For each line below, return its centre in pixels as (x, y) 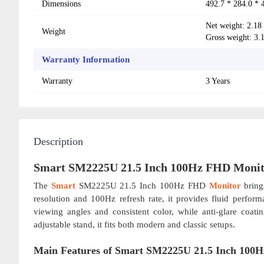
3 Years (218, 81)
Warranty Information (86, 59)
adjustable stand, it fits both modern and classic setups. (134, 224)
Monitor (225, 185)
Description (58, 141)
